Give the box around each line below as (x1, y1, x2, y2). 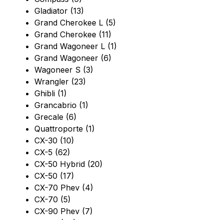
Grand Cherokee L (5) (34, 18, 116, 28)
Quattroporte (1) (34, 124, 95, 134)
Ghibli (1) (34, 88, 67, 99)
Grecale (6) (34, 112, 77, 122)
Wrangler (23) (34, 77, 86, 87)
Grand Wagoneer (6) (34, 53, 111, 63)
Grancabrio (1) (34, 100, 88, 110)
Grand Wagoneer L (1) (34, 41, 117, 52)
